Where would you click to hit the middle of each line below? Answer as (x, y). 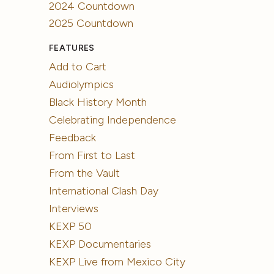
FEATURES (72, 48)
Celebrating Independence (113, 120)
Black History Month (98, 102)
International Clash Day (104, 191)
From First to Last (92, 156)
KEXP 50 (71, 227)
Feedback (73, 138)
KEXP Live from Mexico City (117, 261)
